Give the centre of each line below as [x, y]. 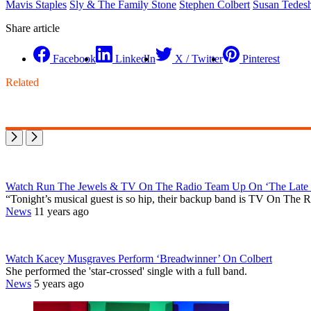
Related [22, 82]
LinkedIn [135, 58]
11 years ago [61, 211]
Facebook [74, 58]
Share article [33, 28]
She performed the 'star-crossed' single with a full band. [126, 271]
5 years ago [59, 283]
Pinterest [261, 58]
